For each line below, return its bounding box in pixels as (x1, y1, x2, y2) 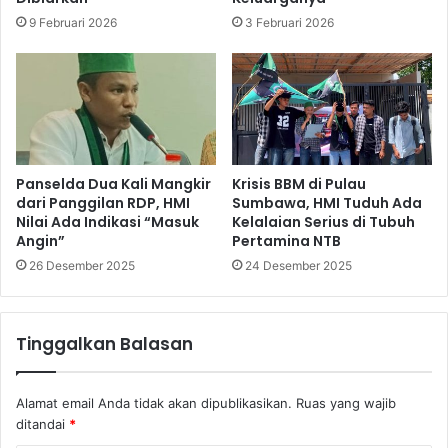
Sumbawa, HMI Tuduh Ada (232, 193, 422, 214)
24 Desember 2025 (245, 258, 352, 274)
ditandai (16, 416, 69, 433)
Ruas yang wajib (296, 395, 396, 412)
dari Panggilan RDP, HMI (16, 193, 190, 214)
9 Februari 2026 (29, 14, 117, 30)
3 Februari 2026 (245, 14, 334, 30)
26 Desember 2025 (29, 258, 135, 274)
